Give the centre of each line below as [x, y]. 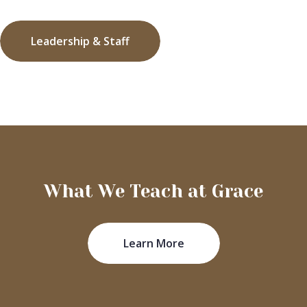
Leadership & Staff [80, 41]
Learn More [153, 243]
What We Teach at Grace [153, 191]
